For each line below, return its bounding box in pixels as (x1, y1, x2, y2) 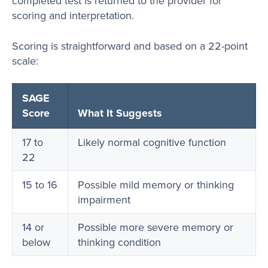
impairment (78, 191, 130, 207)
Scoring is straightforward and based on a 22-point (12, 38, 248, 53)
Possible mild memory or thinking (78, 176, 234, 192)
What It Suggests (78, 105, 162, 121)
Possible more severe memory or (78, 219, 233, 234)
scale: (12, 53, 38, 68)
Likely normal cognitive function (78, 134, 226, 150)
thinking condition (78, 234, 161, 249)
